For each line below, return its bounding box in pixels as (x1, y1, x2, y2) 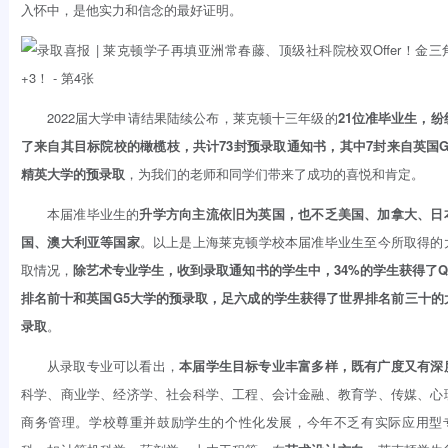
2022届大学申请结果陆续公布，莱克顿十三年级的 (46, 108, 338, 127)
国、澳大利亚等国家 (20, 232, 140, 251)
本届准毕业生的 (46, 204, 140, 223)
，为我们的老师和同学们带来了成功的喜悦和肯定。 (124, 164, 424, 183)
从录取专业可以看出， (46, 356, 180, 375)
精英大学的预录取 (20, 164, 125, 183)
